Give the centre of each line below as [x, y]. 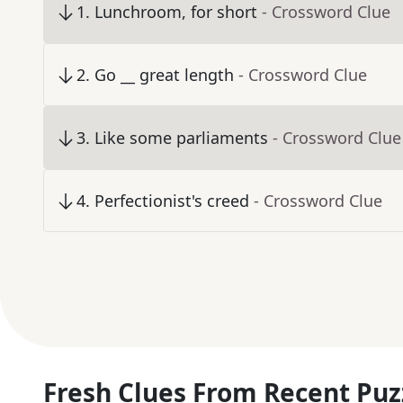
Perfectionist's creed [172, 201]
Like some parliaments [181, 138]
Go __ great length [164, 75]
